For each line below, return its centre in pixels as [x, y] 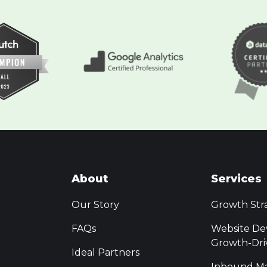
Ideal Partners [106, 253]
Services [237, 179]
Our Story [96, 205]
